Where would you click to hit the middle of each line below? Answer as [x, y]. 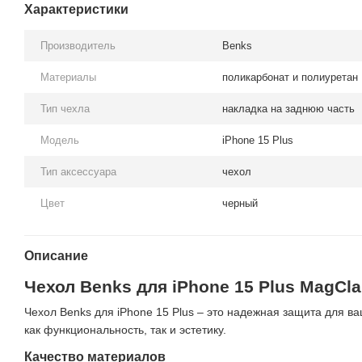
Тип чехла [65, 109]
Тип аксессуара [78, 172]
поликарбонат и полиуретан [290, 77]
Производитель [78, 46]
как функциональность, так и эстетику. [125, 330]
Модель [60, 140]
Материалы [68, 77]
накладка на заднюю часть [288, 109]
